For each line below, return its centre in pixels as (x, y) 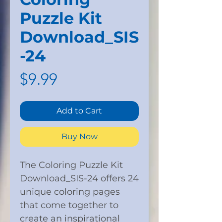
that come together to (69, 205)
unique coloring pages (70, 192)
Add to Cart (79, 111)
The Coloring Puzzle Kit (71, 165)
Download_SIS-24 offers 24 (79, 179)
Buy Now (79, 137)
